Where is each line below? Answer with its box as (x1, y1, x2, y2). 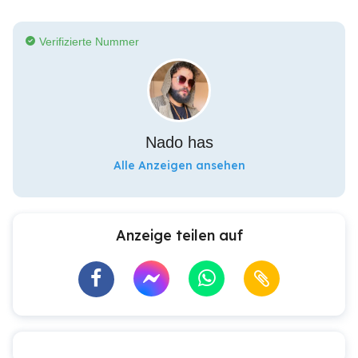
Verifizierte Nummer (39, 35, 139, 48)
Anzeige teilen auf (115, 226, 243, 245)
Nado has (145, 133, 213, 151)
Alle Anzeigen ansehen (113, 158, 245, 173)
